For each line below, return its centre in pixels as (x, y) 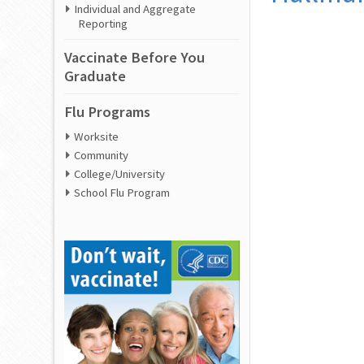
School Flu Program (122, 193)
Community (102, 156)
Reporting (103, 24)
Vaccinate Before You (135, 58)
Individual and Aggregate (135, 9)
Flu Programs (108, 112)
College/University (120, 174)
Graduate (95, 76)
